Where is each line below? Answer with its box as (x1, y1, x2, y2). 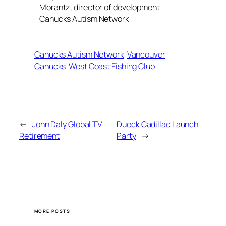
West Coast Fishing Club (69, 60, 155, 72)
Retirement (19, 130, 60, 142)
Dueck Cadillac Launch (117, 119, 199, 130)
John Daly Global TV (32, 119, 103, 130)
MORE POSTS (34, 208, 70, 214)
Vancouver (127, 48, 165, 60)
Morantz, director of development (39, 2, 160, 13)
